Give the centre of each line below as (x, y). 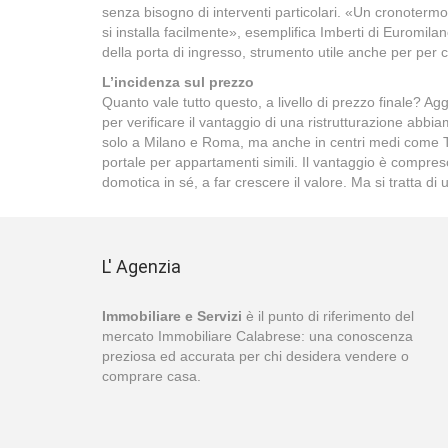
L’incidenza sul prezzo (178, 82)
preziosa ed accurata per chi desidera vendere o (255, 356)
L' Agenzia (141, 266)
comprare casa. (151, 376)
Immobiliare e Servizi (172, 316)
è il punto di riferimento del (328, 316)
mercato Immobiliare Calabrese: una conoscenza (257, 336)
